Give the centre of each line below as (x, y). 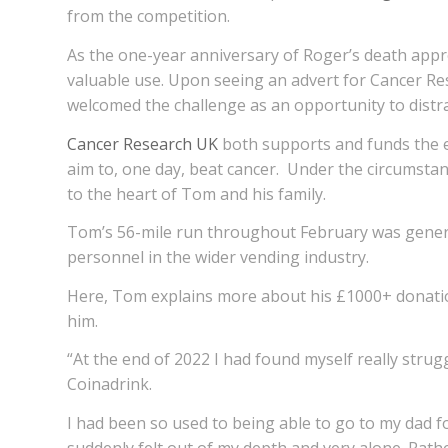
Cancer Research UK (142, 143)
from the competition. (148, 16)
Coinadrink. (109, 384)
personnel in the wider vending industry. (218, 257)
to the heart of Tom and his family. (196, 193)
